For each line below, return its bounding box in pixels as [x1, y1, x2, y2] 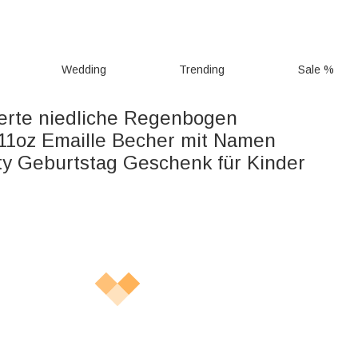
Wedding [61, 63, 106, 76]
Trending [179, 63, 225, 76]
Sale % [298, 63, 334, 76]
